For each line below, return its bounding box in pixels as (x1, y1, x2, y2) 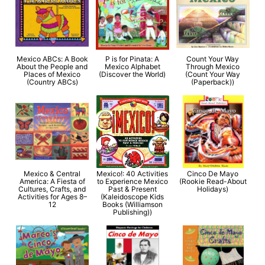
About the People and (17, 62, 88, 72)
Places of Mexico (24, 70, 81, 79)
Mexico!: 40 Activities (96, 169, 169, 179)
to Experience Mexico (96, 177, 168, 186)
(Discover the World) (99, 70, 166, 79)
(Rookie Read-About (179, 177, 247, 186)
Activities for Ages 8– (17, 192, 87, 202)
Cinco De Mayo (187, 169, 239, 179)
